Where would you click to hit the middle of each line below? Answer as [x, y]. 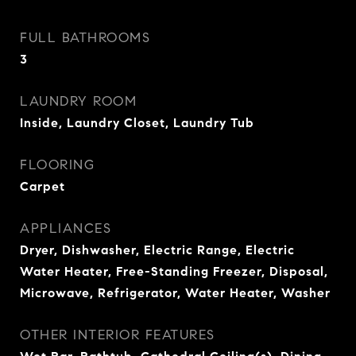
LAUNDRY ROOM [78, 101]
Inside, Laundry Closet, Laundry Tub [137, 123]
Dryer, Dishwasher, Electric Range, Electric [157, 250]
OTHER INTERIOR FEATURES [118, 335]
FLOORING [57, 165]
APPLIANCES [66, 228]
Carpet [43, 186]
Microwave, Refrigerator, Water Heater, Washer [175, 293]
